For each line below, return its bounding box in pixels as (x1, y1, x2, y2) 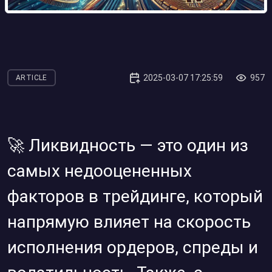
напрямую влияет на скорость (7, 212, 251, 232)
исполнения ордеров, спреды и (7, 237, 258, 257)
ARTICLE (16, 73, 47, 82)
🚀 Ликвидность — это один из (7, 135, 248, 155)
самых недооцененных (7, 161, 192, 181)
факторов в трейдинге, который (7, 186, 263, 206)
